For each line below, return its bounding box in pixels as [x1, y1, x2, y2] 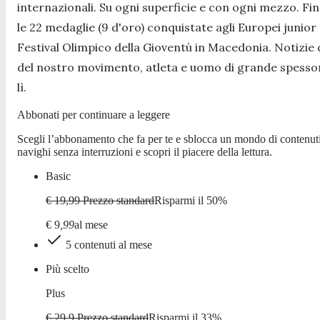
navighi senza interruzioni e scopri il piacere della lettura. [17, 146, 272, 159]
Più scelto [46, 263, 89, 276]
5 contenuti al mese [66, 239, 152, 251]
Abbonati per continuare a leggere [17, 109, 170, 121]
